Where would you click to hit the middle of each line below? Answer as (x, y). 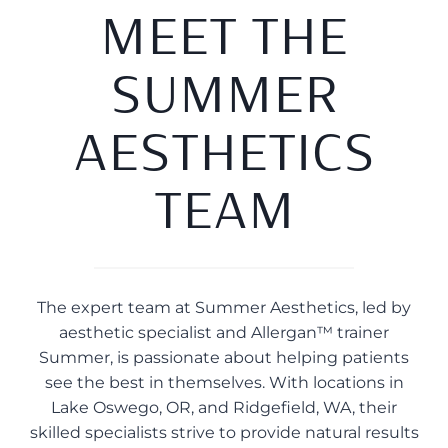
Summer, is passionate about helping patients (224, 357)
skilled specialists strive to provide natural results (224, 432)
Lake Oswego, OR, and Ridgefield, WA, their (224, 407)
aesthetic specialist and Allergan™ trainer (224, 332)
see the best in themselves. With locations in (224, 382)
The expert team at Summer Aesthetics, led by (224, 307)
